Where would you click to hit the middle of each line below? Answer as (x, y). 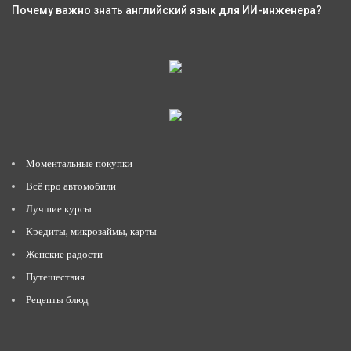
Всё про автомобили (71, 185)
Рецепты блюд (57, 299)
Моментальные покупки (79, 163)
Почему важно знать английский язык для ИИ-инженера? (167, 10)
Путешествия (55, 276)
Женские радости (64, 253)
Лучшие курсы (59, 208)
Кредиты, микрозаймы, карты (91, 231)
